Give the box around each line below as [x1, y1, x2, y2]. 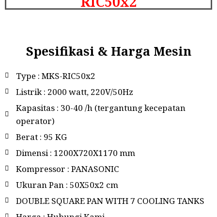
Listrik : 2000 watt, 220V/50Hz [15, 86, 133, 97]
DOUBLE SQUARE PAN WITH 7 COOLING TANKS [15, 195, 204, 206]
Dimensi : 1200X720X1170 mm [15, 147, 135, 158]
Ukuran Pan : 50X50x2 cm [15, 179, 118, 190]
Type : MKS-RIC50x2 [15, 70, 95, 81]
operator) [15, 115, 55, 126]
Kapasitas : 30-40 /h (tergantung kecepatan [15, 102, 186, 113]
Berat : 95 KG [15, 131, 67, 142]
